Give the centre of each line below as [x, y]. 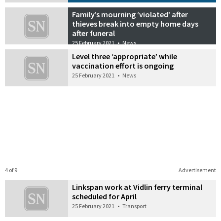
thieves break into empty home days [135, 24]
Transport [135, 206]
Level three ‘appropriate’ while [125, 56]
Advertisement [197, 170]
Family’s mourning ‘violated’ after [130, 15]
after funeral [94, 33]
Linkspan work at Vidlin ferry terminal [137, 187]
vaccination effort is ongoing [123, 66]
